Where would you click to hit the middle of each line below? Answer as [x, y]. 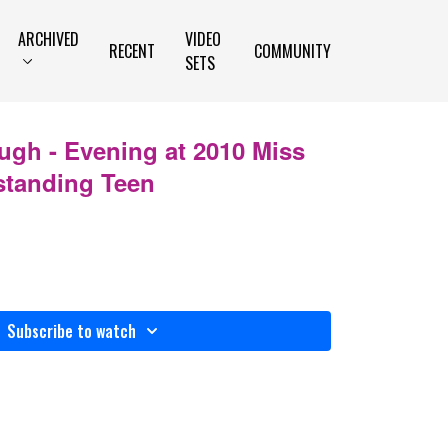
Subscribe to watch [71, 331]
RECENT [132, 51]
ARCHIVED [49, 39]
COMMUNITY [292, 51]
